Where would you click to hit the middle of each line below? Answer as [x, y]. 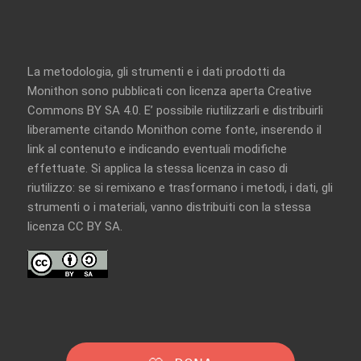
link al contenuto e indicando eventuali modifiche [157, 149]
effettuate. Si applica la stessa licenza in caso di [157, 168]
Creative [289, 91]
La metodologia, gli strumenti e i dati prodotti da [156, 71]
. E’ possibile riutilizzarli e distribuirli [230, 110]
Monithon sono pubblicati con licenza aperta [147, 91]
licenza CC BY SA [73, 226]
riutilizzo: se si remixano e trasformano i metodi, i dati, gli [180, 187]
